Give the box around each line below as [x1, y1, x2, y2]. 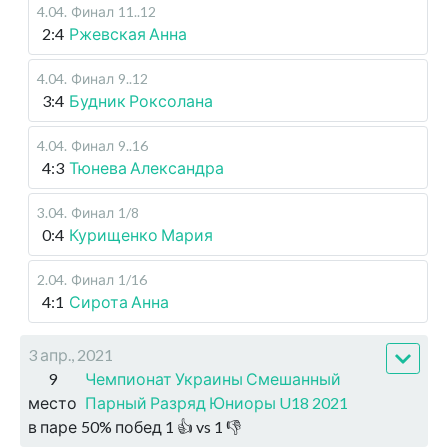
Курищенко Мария [69, 225, 213, 245]
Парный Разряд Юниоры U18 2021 [85, 393, 348, 413]
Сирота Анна [69, 292, 169, 312]
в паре [28, 417, 77, 437]
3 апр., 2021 [28, 345, 113, 365]
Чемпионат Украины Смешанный [85, 369, 341, 389]
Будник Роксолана [69, 91, 213, 111]
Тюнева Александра [69, 158, 224, 178]
